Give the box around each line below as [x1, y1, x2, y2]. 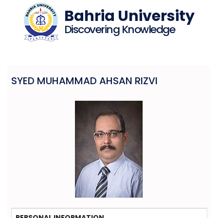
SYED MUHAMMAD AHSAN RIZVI [11, 74, 158, 88]
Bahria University [64, 6, 195, 26]
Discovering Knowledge [64, 22, 175, 37]
